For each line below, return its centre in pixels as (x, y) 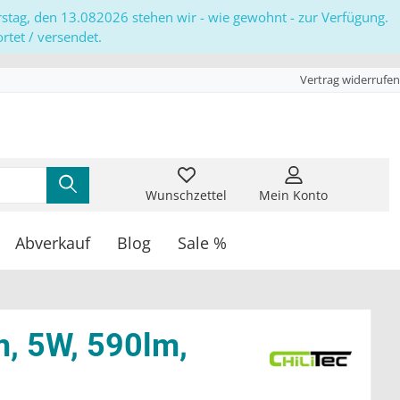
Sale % (202, 243)
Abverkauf (53, 243)
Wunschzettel (186, 196)
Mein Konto (293, 196)
